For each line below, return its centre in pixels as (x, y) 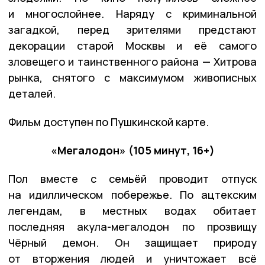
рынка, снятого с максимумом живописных (132, 77)
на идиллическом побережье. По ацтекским (132, 194)
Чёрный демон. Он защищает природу (132, 242)
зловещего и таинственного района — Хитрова (132, 61)
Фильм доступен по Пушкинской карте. (109, 122)
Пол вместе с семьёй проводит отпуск (132, 178)
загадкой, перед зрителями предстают (132, 29)
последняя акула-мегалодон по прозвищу (132, 226)
